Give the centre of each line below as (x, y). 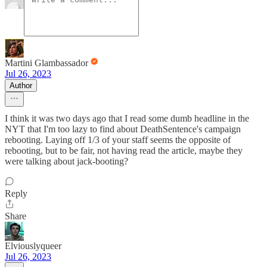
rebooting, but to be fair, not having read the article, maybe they (124, 151)
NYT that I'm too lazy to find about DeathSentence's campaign (123, 129)
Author (21, 86)
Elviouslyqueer (33, 246)
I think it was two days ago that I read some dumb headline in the (127, 119)
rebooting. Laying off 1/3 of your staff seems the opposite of (118, 140)
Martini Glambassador (46, 63)
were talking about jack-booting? (66, 162)
